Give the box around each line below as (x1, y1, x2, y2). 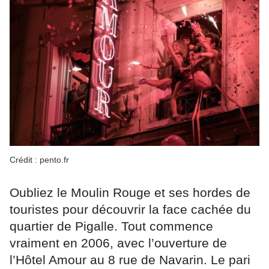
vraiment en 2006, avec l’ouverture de (10, 235, 227, 250)
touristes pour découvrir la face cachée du (10, 202, 251, 216)
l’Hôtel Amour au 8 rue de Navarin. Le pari (10, 252, 250, 267)
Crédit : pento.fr (10, 154, 69, 165)
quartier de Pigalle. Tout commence (10, 219, 213, 233)
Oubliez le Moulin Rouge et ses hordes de (10, 185, 250, 199)
